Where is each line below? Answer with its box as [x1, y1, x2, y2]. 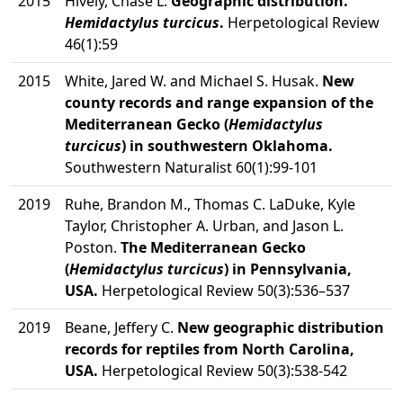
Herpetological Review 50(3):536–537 [98, 281, 350, 300]
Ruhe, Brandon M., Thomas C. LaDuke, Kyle [65, 194, 355, 214]
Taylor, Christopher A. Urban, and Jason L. [65, 216, 344, 236]
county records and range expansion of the [65, 93, 373, 112]
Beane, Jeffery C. [65, 318, 177, 337]
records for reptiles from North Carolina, [65, 339, 354, 359]
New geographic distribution [177, 318, 384, 337]
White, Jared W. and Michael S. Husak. [65, 71, 322, 91]
